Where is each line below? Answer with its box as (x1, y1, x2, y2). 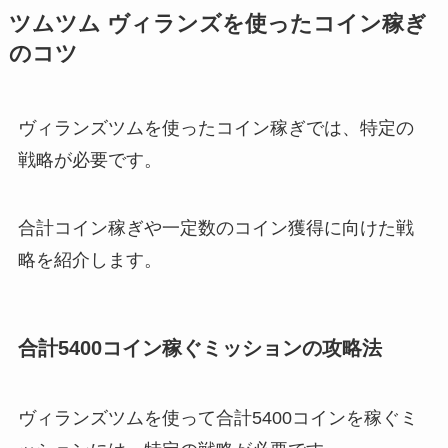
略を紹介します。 (17, 250, 162, 271)
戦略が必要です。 (17, 150, 162, 171)
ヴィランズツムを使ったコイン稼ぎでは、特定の (17, 118, 414, 139)
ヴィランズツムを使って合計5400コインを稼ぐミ (17, 407, 418, 428)
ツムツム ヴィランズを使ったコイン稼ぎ (8, 12, 427, 37)
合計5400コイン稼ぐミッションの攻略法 (17, 337, 382, 360)
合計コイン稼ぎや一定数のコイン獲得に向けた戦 (17, 218, 414, 239)
